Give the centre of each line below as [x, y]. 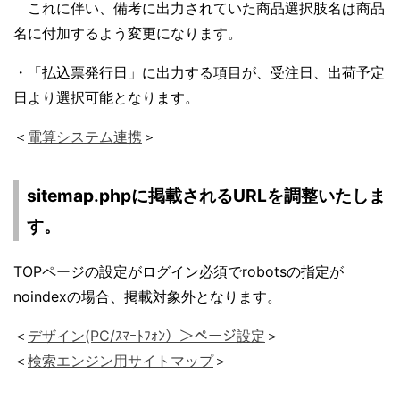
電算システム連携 [85, 137]
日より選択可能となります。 [106, 98]
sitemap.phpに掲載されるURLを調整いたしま [206, 196]
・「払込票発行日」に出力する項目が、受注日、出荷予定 [199, 73]
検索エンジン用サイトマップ [121, 361]
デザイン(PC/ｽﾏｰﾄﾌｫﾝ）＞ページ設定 [146, 336]
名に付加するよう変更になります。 [128, 33]
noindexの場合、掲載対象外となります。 [147, 297]
